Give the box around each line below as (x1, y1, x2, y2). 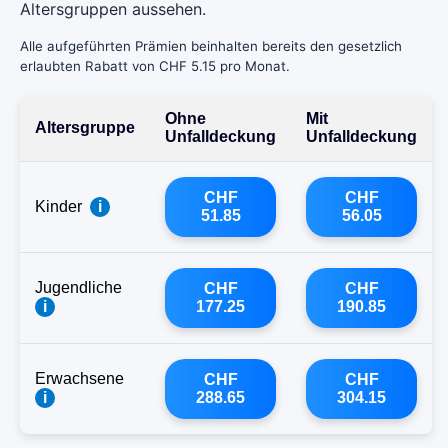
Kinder (35, 197, 82, 215)
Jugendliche (35, 278, 122, 296)
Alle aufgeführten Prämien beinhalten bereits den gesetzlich (20, 37, 402, 54)
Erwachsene (35, 369, 124, 387)
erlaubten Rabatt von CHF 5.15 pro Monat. (20, 57, 290, 74)
